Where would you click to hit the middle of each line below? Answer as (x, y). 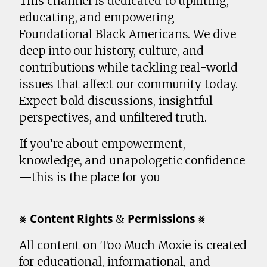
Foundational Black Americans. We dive (128, 34)
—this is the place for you (90, 177)
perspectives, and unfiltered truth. (113, 118)
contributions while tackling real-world (128, 68)
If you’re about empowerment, (102, 144)
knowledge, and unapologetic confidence (132, 161)
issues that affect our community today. (128, 84)
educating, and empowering (97, 18)
